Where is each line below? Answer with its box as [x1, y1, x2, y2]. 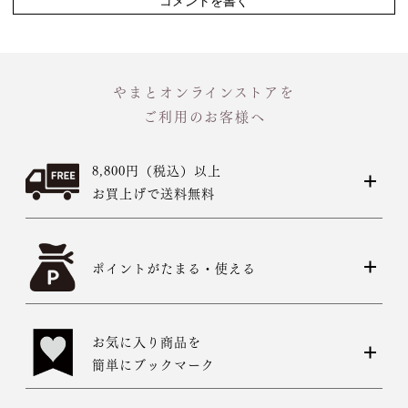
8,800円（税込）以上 [91, 159, 221, 180]
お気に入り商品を [91, 330, 201, 351]
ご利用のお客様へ [142, 105, 266, 127]
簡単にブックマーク [91, 352, 215, 373]
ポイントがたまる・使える [91, 256, 256, 277]
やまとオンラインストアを [113, 80, 295, 102]
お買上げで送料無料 [91, 182, 215, 203]
